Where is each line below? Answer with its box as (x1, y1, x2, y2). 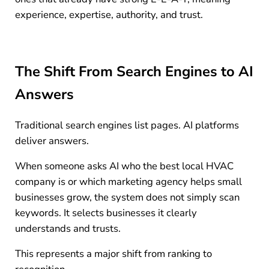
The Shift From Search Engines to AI (14, 62, 253, 81)
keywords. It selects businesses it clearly (14, 205, 197, 220)
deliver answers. (14, 133, 89, 148)
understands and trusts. (14, 221, 121, 235)
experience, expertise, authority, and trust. (14, 8, 203, 22)
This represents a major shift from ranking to (14, 246, 212, 261)
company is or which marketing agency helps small (14, 174, 242, 189)
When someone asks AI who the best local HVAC (14, 159, 234, 173)
